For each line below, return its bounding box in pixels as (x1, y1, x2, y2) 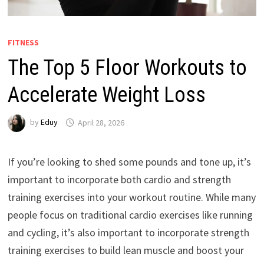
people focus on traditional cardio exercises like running (7, 208, 253, 222)
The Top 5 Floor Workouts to (7, 55, 247, 81)
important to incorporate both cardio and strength (7, 173, 231, 187)
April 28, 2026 (77, 117, 124, 128)
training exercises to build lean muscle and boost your (7, 243, 244, 258)
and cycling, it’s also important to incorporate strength (7, 226, 249, 240)
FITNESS (7, 37, 39, 48)
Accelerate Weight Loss (7, 82, 206, 108)
